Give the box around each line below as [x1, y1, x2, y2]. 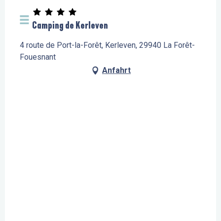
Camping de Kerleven [32, 20, 108, 32]
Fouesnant [20, 52, 56, 62]
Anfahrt [102, 66, 131, 75]
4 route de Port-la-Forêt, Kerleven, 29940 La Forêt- [20, 40, 195, 50]
